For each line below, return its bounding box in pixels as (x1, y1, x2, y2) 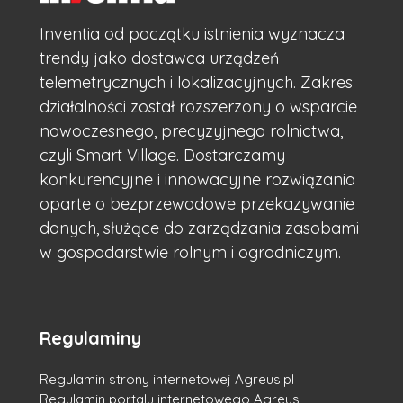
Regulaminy (40, 326, 141, 349)
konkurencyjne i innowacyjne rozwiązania (40, 168, 355, 190)
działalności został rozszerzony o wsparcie (40, 95, 357, 117)
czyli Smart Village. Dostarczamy (40, 144, 285, 166)
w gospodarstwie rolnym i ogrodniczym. (40, 241, 341, 263)
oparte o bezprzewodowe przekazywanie (40, 193, 354, 214)
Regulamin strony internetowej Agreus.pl (40, 370, 294, 388)
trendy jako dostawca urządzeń (40, 47, 279, 68)
